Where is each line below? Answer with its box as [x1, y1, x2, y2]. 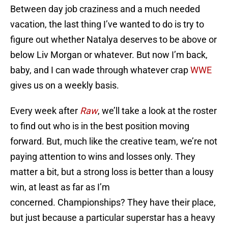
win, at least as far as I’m [10, 182, 110, 193]
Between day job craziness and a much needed [10, 4, 200, 15]
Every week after [10, 105, 80, 117]
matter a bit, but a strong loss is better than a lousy [10, 166, 214, 178]
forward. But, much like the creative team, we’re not [10, 136, 217, 147]
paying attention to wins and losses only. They [10, 151, 195, 162]
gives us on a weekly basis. [10, 80, 119, 91]
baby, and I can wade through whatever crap [10, 65, 190, 76]
